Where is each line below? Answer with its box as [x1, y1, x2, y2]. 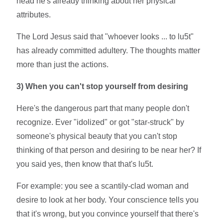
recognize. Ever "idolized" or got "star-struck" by [16, 117, 185, 126]
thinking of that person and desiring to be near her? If [16, 145, 202, 154]
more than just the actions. [16, 60, 109, 69]
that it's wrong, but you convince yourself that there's [16, 209, 199, 218]
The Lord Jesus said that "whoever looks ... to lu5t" [16, 32, 194, 41]
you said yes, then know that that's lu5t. [16, 159, 154, 168]
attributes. [16, 10, 51, 19]
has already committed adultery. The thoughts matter [16, 46, 201, 55]
